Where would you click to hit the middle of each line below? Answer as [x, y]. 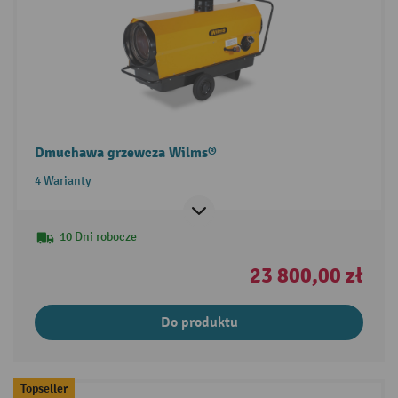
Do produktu [199, 322]
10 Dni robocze [98, 236]
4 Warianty [63, 180]
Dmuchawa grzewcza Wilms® [125, 152]
